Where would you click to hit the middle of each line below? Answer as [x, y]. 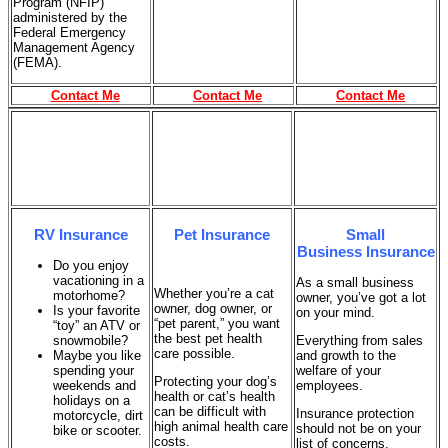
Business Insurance [365, 251]
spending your [93, 370]
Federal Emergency [69, 32]
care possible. [194, 353]
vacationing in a [98, 280]
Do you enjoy [91, 265]
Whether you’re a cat [214, 293]
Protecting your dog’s [215, 381]
